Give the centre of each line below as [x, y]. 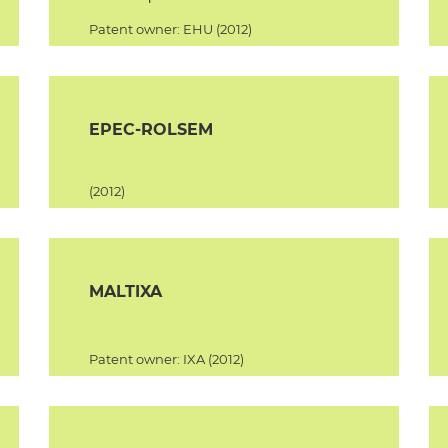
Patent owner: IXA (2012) [166, 359]
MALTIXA [125, 291]
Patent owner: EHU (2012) [170, 29]
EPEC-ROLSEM [151, 129]
